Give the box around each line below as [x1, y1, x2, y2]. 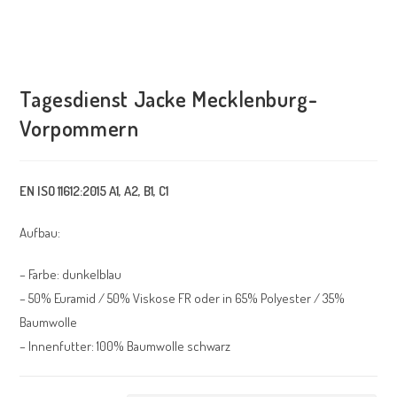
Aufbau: [19, 223, 61, 241]
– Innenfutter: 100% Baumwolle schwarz [19, 337, 231, 354]
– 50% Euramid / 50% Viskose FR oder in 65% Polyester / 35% [19, 289, 346, 307]
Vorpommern [19, 113, 139, 142]
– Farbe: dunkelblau [19, 265, 122, 283]
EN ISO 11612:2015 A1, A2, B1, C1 [19, 182, 169, 199]
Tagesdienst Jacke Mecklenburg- [19, 84, 318, 113]
